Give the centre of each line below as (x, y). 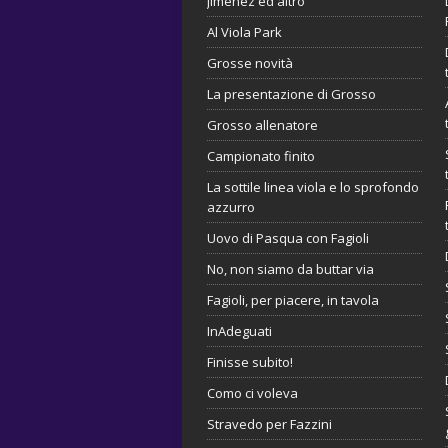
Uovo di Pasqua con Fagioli (288, 238)
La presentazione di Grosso (291, 94)
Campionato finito (261, 156)
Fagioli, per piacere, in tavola (293, 300)
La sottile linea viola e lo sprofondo (313, 187)
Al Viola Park (244, 32)
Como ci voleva (252, 393)
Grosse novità (250, 63)
